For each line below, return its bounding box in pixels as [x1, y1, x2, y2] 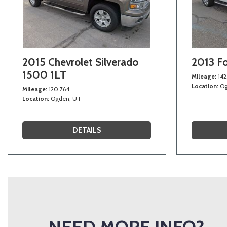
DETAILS [72, 125, 101, 135]
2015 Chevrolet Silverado [22, 55, 138, 68]
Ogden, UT [51, 94, 81, 102]
